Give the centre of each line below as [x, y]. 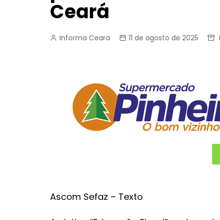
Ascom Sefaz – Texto [96, 197]
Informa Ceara [85, 38]
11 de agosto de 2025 [164, 38]
